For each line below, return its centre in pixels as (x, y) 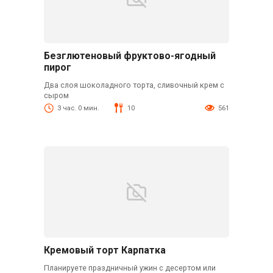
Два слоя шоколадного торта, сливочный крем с (134, 85)
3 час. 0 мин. (78, 108)
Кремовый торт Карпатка (105, 250)
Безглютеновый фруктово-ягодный (129, 56)
